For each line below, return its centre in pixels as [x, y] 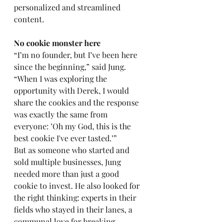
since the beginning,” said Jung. [71, 67]
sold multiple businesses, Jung [68, 162]
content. [30, 19]
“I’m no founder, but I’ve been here [77, 55]
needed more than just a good [67, 174]
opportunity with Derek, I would [72, 90]
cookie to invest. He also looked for [78, 186]
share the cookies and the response [77, 102]
